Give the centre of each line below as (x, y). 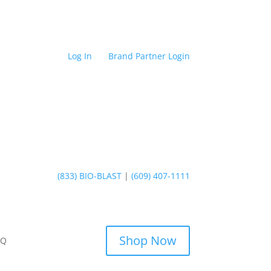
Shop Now (148, 240)
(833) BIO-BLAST (90, 175)
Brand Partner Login (149, 56)
